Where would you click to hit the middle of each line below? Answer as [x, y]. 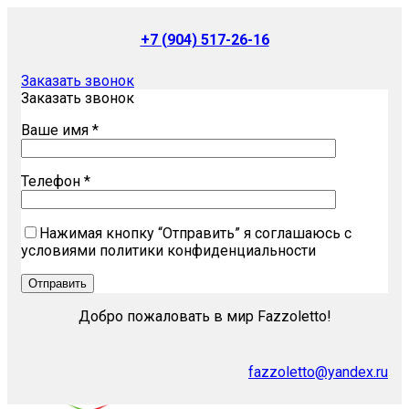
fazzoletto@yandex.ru [318, 372]
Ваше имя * [60, 130]
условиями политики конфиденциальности [168, 251]
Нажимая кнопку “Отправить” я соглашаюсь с [195, 233]
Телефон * [56, 181]
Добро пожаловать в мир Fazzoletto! [204, 316]
